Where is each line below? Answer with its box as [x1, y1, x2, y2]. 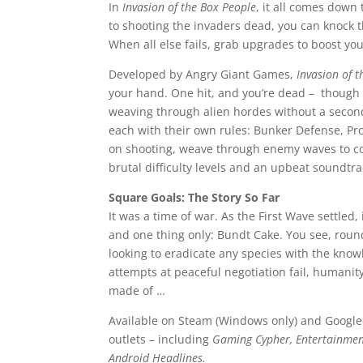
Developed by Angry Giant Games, [109, 66, 297, 83]
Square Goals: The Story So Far [109, 190, 280, 206]
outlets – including [109, 331, 213, 348]
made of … [109, 283, 166, 299]
